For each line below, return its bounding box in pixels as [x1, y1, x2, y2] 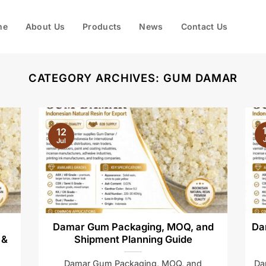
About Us [25, 21, 65, 31]
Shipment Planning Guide [74, 233, 192, 246]
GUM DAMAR [163, 71, 238, 84]
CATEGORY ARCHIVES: [28, 71, 164, 84]
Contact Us [180, 21, 228, 31]
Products [83, 21, 122, 31]
